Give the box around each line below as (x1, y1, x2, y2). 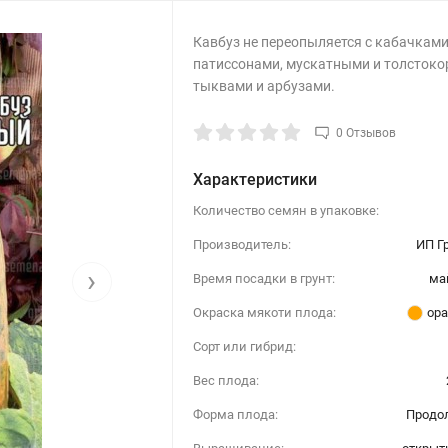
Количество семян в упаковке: (192, 202, 379, 218)
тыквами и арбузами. (192, 77, 335, 94)
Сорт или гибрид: (192, 338, 296, 354)
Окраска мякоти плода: (192, 304, 336, 320)
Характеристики (192, 169, 317, 189)
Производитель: (192, 236, 291, 252)
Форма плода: (192, 406, 278, 422)
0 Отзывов (335, 125, 396, 140)
